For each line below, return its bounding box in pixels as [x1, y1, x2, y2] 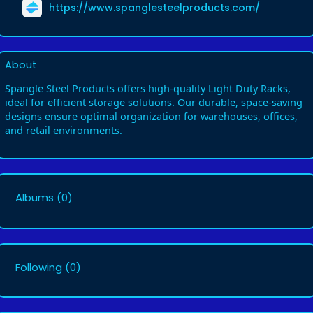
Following [15, 260, 62, 275]
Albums [15, 190, 54, 205]
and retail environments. [5, 123, 122, 137]
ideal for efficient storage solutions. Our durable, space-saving [5, 95, 303, 109]
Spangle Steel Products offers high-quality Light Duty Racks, [5, 81, 291, 95]
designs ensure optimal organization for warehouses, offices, [5, 109, 298, 123]
